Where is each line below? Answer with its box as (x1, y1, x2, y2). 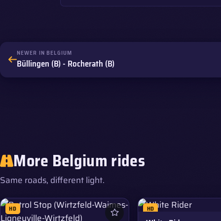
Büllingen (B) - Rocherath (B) (16, 57, 114, 71)
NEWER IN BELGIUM (16, 48, 73, 58)
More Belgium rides (13, 148, 145, 174)
